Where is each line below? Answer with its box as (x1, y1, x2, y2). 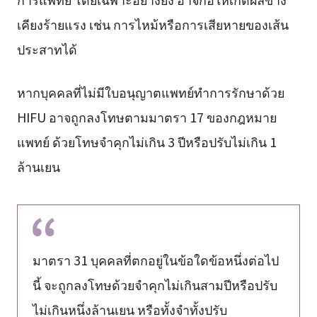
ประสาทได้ (16, 39, 77, 58)
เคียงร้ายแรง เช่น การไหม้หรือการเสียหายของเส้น (16, 14, 289, 33)
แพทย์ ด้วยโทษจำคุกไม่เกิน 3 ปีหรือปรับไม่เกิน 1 (16, 132, 277, 151)
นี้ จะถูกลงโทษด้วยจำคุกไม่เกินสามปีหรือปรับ (32, 275, 277, 294)
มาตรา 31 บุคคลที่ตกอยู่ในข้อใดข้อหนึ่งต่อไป (32, 250, 279, 269)
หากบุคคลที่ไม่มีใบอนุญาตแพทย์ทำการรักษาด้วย (16, 83, 284, 102)
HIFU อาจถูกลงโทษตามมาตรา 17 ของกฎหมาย (16, 108, 277, 127)
